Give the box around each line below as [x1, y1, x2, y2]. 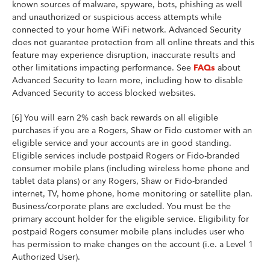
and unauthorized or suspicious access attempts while [12, 11, 222, 22]
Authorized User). [12, 251, 80, 262]
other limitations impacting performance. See [12, 61, 193, 73]
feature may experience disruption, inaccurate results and [12, 49, 236, 60]
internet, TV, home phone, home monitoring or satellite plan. [12, 187, 253, 199]
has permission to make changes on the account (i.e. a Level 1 [12, 238, 253, 250]
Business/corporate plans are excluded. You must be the [12, 200, 231, 212]
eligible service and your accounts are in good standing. [12, 137, 231, 148]
